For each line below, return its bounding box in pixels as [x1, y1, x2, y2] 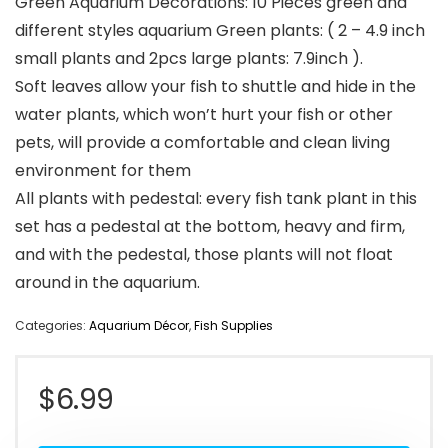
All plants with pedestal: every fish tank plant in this [15, 187, 417, 211]
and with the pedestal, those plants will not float [15, 243, 393, 267]
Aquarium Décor [89, 317, 189, 335]
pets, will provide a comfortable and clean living [15, 131, 390, 155]
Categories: [15, 317, 89, 335]
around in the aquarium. [15, 271, 200, 295]
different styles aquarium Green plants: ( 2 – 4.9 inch [15, 19, 425, 43]
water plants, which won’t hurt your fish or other [15, 103, 393, 127]
